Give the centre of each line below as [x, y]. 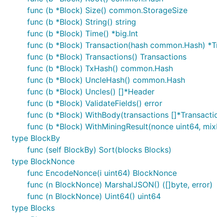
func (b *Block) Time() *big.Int [83, 33]
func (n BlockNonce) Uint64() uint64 [94, 196]
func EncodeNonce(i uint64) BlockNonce [102, 173]
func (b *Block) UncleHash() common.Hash [106, 80]
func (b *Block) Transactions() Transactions [107, 57]
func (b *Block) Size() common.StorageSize [107, 10]
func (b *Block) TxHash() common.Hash [100, 68]
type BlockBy [36, 138]
